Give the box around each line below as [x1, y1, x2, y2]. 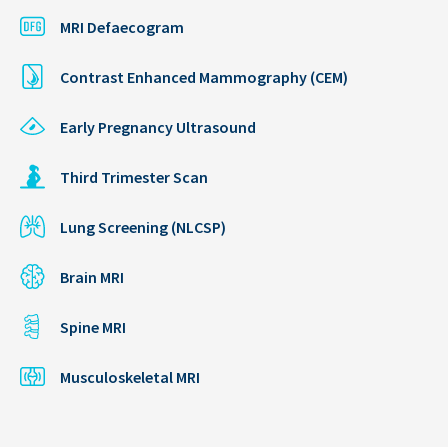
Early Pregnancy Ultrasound [60, 116, 256, 137]
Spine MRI [60, 316, 126, 337]
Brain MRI [60, 266, 124, 287]
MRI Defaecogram [60, 16, 184, 37]
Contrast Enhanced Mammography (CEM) [60, 66, 348, 87]
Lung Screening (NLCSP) [60, 216, 226, 237]
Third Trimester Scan [60, 166, 208, 187]
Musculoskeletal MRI [60, 366, 200, 387]
